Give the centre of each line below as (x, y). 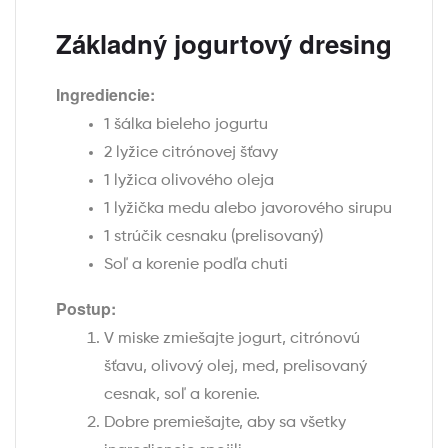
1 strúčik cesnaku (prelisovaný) (213, 236)
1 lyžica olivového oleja (189, 180)
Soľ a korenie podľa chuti (196, 264)
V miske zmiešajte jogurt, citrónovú (232, 338)
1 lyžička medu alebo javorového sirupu (248, 208)
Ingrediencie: (105, 94)
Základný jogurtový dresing (224, 43)
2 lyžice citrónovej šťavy (191, 152)
